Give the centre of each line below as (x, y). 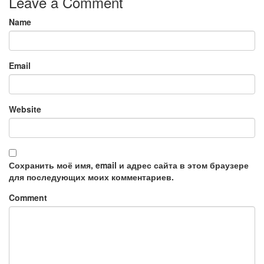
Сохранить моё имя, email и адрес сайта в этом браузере (129, 165)
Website (25, 109)
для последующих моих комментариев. (91, 177)
